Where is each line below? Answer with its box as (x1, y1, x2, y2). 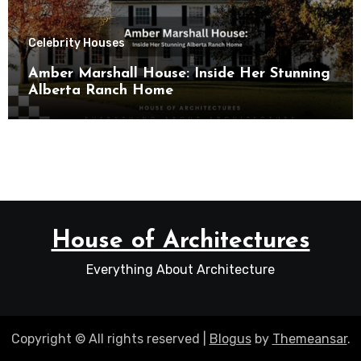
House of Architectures (51, 228, 310, 254)
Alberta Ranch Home (27, 82, 173, 98)
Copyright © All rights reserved (10, 330, 203, 346)
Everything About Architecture (86, 261, 275, 277)
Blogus (209, 330, 251, 346)
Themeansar (272, 330, 347, 346)
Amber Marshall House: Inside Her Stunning (27, 65, 330, 81)
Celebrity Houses (27, 35, 125, 50)
